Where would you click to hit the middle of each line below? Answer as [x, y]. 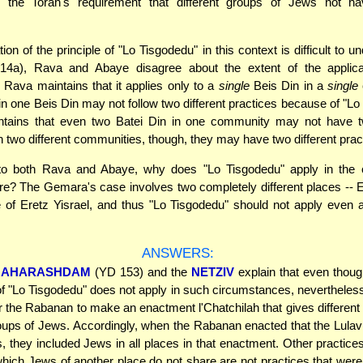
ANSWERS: [178, 252]
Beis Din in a [288, 85]
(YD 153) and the [141, 271]
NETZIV [213, 271]
